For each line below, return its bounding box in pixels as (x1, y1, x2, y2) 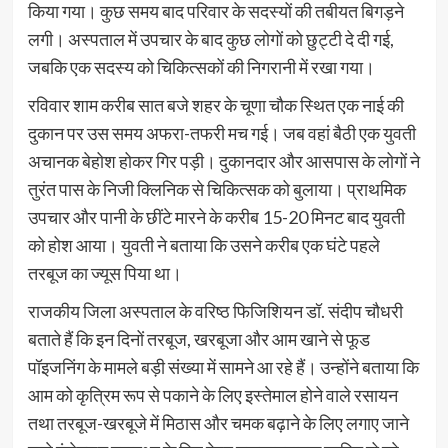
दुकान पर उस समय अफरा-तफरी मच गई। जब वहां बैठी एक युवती (27, 121, 416, 144)
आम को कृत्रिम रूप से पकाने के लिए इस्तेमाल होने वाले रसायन (27, 383, 398, 406)
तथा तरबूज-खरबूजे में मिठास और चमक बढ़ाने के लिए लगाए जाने (27, 411, 409, 434)
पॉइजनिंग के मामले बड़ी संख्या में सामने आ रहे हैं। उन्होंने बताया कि (27, 355, 419, 378)
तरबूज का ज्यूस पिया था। (27, 261, 182, 284)
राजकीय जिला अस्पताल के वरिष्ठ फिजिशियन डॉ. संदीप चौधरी (27, 299, 403, 322)
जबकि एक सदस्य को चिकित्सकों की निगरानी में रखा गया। (27, 55, 375, 78)
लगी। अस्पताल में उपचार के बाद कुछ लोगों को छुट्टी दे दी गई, (27, 27, 394, 50)
